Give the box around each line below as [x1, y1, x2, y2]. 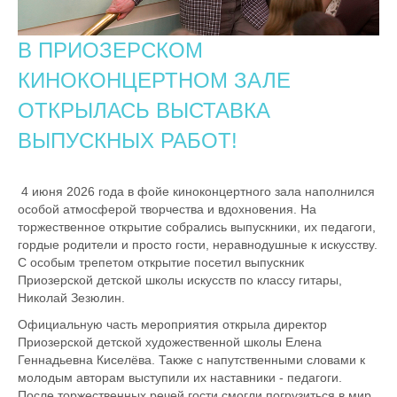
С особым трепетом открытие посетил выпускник [18, 254, 304, 269]
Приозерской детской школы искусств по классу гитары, [18, 272, 342, 287]
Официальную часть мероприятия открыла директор [18, 316, 327, 331]
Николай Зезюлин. [18, 290, 128, 305]
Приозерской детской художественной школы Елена [18, 334, 322, 349]
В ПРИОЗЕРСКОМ [18, 37, 203, 62]
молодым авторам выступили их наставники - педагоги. [18, 370, 342, 385]
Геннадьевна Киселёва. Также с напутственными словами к [18, 352, 365, 367]
